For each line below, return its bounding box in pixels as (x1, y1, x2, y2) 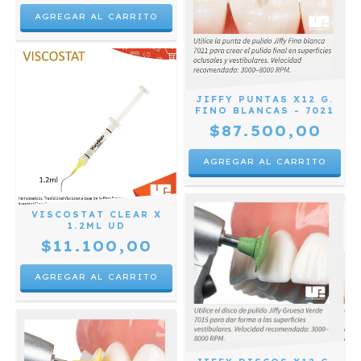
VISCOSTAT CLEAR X (31, 210, 162, 221)
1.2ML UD (67, 221, 126, 232)
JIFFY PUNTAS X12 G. (195, 94, 334, 106)
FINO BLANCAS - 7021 (195, 106, 334, 117)
